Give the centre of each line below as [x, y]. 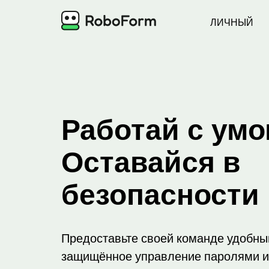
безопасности [160, 195]
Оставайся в [151, 162]
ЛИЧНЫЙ [232, 23]
